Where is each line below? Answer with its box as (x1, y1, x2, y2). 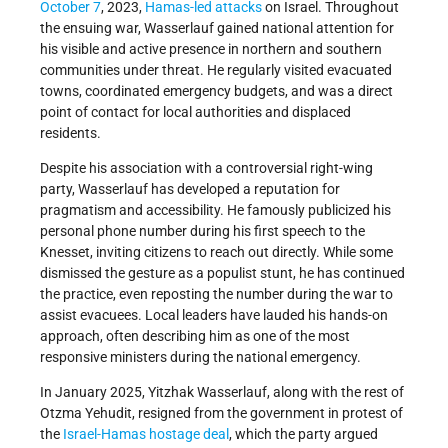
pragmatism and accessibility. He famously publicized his (40, 202, 391, 219)
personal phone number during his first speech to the (40, 223, 365, 240)
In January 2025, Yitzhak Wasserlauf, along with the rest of (40, 384, 404, 401)
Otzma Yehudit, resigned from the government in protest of (40, 405, 403, 422)
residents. (40, 125, 101, 142)
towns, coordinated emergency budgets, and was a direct (40, 83, 393, 100)
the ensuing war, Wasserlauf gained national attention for (40, 20, 394, 37)
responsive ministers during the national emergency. (40, 349, 361, 366)
